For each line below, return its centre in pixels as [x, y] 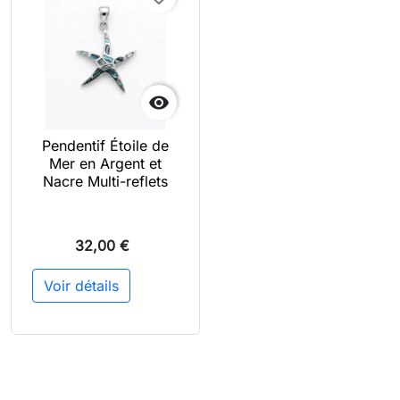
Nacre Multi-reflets [105, 181]
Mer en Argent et [105, 163]
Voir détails [81, 286]
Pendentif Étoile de [105, 146]
